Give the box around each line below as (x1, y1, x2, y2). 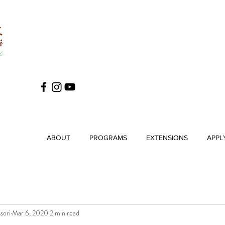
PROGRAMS (89, 134, 127, 142)
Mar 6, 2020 (12, 207, 48, 218)
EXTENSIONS (146, 134, 188, 142)
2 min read (50, 207, 79, 218)
